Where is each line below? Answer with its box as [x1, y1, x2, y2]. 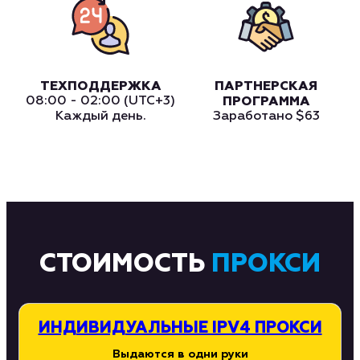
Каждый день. [55, 110, 146, 124]
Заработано [212, 110, 296, 124]
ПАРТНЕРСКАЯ [215, 80, 317, 93]
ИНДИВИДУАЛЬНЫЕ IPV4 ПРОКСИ [38, 320, 322, 337]
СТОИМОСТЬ [39, 252, 211, 278]
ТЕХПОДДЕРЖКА [39, 80, 162, 93]
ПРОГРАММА [222, 95, 310, 108]
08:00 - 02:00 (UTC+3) [26, 95, 175, 108]
